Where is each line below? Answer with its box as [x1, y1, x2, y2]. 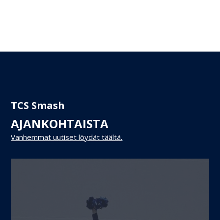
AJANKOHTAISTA [11, 115, 109, 132]
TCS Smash [11, 98, 65, 112]
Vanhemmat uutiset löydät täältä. [11, 132, 123, 142]
